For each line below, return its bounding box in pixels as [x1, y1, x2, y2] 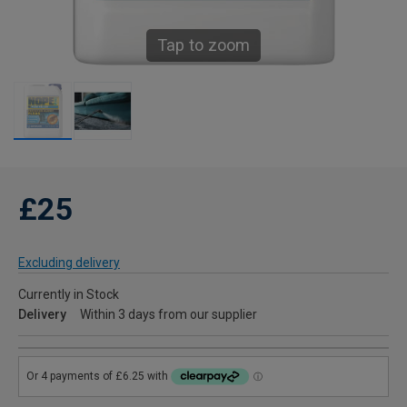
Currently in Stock [18, 287, 119, 302]
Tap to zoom [157, 35, 250, 55]
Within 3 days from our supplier [80, 307, 257, 322]
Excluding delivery [18, 255, 120, 270]
